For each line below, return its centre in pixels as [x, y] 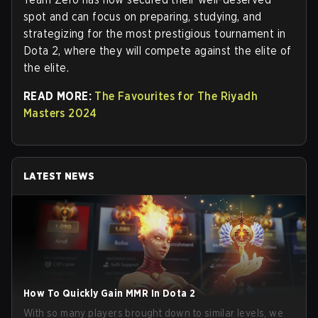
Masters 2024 [60, 114]
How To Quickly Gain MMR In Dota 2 [110, 294]
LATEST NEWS [59, 176]
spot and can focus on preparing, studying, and [143, 17]
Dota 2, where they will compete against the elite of [158, 51]
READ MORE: [59, 97]
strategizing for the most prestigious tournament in [155, 34]
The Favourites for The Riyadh [176, 97]
